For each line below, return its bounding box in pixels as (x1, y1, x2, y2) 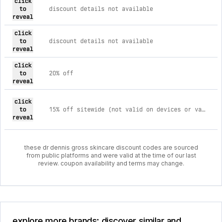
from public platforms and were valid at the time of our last (26, 152, 196, 159)
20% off (49, 70, 73, 77)
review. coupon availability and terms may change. (38, 160, 184, 167)
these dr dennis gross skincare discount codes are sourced (24, 144, 198, 151)
